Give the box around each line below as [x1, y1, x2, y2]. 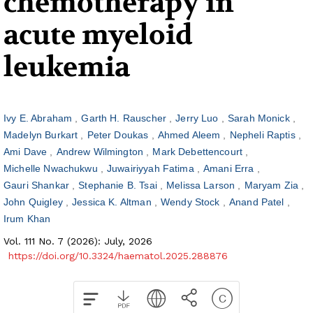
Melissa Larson [166, 180, 238, 191]
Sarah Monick [227, 112, 293, 124]
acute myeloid [3, 17, 193, 53]
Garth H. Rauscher [81, 112, 170, 124]
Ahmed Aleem [157, 129, 224, 141]
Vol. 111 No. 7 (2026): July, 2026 [3, 235, 152, 247]
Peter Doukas [87, 129, 152, 141]
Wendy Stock [160, 196, 223, 208]
